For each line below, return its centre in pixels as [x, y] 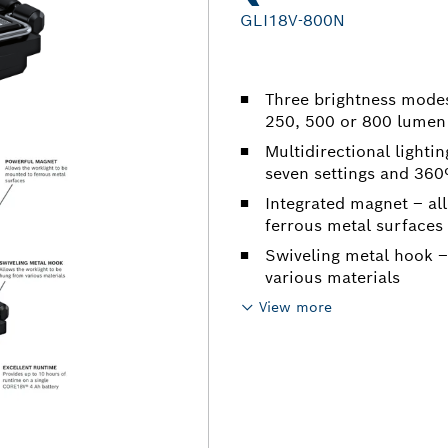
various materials [332, 277]
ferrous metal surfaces [354, 225]
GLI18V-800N [292, 20]
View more [295, 307]
